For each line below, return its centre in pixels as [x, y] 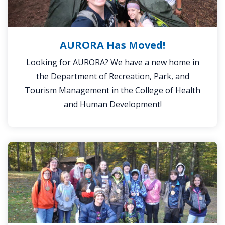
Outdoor [128, 147]
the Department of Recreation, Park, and [113, 76]
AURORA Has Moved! [113, 45]
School [125, 159]
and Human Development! [113, 104]
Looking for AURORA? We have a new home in [113, 62]
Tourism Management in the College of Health [113, 90]
